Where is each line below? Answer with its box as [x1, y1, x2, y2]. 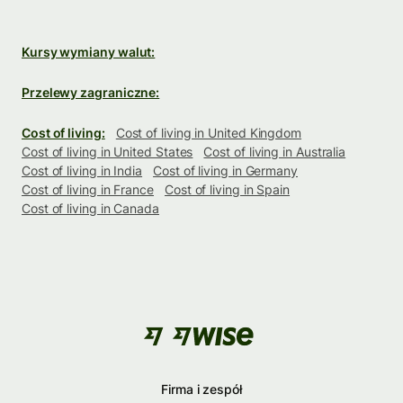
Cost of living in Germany [153, 162, 298, 178]
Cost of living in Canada [22, 200, 159, 216]
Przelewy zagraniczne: [22, 84, 160, 100]
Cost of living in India [22, 162, 143, 178]
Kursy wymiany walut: [22, 43, 156, 59]
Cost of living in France [22, 181, 154, 197]
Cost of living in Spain [164, 181, 291, 197]
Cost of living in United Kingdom [115, 124, 302, 140]
